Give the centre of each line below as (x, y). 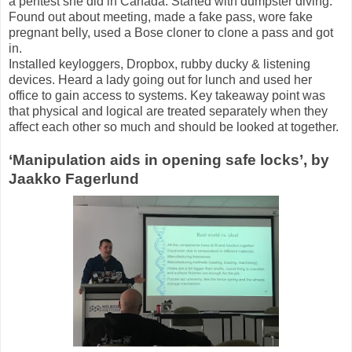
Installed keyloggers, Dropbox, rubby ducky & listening (159, 64)
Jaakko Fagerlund (74, 178)
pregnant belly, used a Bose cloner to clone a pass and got (171, 32)
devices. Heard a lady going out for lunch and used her (160, 79)
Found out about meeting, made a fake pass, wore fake (161, 16)
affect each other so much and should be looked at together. (174, 126)
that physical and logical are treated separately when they (168, 111)
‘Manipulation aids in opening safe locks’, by (169, 159)
